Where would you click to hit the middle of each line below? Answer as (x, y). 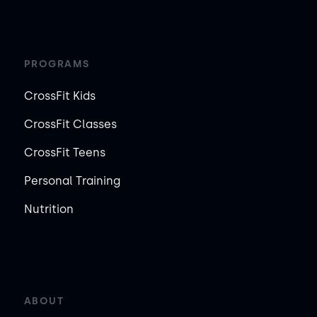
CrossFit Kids (59, 96)
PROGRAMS (57, 64)
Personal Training (72, 180)
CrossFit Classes (70, 124)
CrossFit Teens (64, 152)
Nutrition (48, 209)
